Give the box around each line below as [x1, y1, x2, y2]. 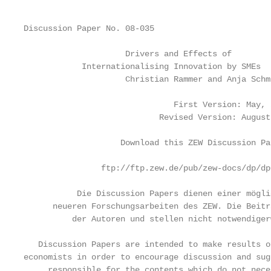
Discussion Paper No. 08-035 [24, 24, 154, 33]
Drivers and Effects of [24, 49, 232, 59]
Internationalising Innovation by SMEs [24, 62, 261, 71]
